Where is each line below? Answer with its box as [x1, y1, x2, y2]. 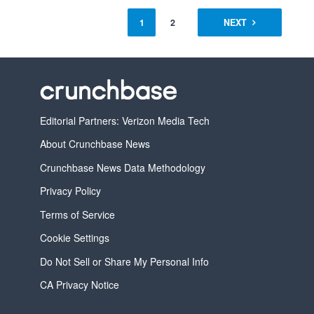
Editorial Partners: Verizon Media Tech [39, 114, 210, 128]
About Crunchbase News [39, 137, 150, 151]
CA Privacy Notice [39, 278, 119, 292]
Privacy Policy [39, 184, 101, 198]
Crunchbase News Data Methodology [39, 160, 205, 175]
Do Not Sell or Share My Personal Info [39, 254, 209, 268]
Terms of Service [39, 207, 115, 221]
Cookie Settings [39, 231, 109, 245]
